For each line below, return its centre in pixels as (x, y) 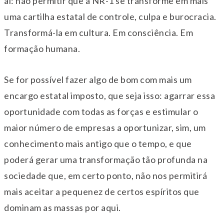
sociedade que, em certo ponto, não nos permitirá (105, 176)
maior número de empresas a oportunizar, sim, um (105, 128)
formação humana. (42, 49)
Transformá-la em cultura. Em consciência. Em (98, 33)
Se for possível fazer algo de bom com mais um (98, 80)
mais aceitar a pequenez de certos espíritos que (102, 192)
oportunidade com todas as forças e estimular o (101, 112)
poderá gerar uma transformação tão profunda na (106, 160)
